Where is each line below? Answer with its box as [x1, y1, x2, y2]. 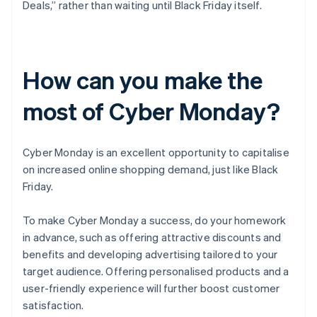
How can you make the [23, 64, 263, 96]
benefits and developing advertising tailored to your [23, 247, 278, 262]
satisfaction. [23, 298, 84, 313]
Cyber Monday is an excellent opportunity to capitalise [23, 145, 289, 160]
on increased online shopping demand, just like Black [23, 162, 279, 177]
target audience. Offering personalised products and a [23, 264, 289, 279]
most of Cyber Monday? [23, 96, 280, 127]
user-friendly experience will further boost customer [23, 281, 280, 296]
